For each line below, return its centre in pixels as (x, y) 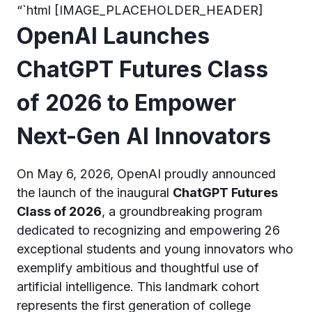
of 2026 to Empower (126, 102)
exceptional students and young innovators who (155, 249)
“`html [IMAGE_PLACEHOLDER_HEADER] (140, 10)
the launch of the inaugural (95, 192)
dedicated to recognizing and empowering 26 (148, 230)
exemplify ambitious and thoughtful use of (138, 267)
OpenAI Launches (113, 36)
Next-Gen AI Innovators (144, 136)
